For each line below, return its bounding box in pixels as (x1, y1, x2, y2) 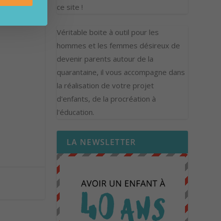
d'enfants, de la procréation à (56, 94, 156, 104)
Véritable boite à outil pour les (56, 27, 159, 37)
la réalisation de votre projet (56, 80, 154, 91)
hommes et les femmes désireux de (56, 40, 180, 51)
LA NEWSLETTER (66, 137, 136, 148)
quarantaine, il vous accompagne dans (56, 67, 185, 77)
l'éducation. (56, 107, 94, 117)
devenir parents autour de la (56, 54, 153, 64)
